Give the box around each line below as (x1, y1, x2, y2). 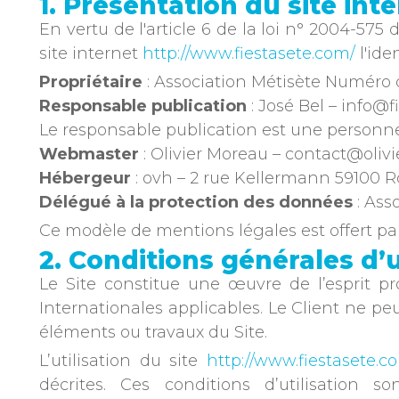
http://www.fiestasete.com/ (142, 44, 355, 63)
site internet (39, 44, 142, 63)
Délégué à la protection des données (39, 192, 353, 212)
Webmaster (39, 144, 139, 164)
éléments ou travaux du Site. (39, 322, 267, 342)
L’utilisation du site (39, 351, 207, 370)
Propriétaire (39, 72, 142, 92)
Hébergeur (39, 168, 131, 188)
